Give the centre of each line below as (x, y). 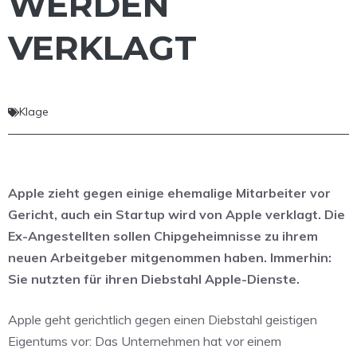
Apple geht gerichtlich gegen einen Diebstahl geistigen (163, 320)
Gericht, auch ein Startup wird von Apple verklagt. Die (177, 215)
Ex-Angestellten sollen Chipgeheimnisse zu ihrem (163, 236)
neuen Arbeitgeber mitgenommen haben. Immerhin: (170, 258)
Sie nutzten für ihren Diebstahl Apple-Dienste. (154, 279)
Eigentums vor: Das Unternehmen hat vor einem (145, 341)
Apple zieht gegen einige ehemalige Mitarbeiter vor (169, 193)
